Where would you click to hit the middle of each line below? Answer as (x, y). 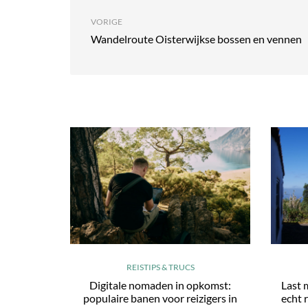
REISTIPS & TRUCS (160, 267)
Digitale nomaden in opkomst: (161, 285)
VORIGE (107, 22)
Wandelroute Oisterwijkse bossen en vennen (196, 39)
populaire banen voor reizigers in (161, 298)
